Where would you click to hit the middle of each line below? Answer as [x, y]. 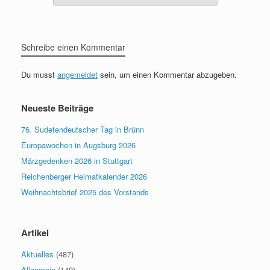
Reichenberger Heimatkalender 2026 [84, 176]
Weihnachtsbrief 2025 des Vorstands [85, 192]
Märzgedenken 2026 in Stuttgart [77, 160]
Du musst [39, 74]
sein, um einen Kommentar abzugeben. [167, 74]
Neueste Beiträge [57, 108]
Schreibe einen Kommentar [73, 47]
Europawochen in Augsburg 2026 [78, 145]
